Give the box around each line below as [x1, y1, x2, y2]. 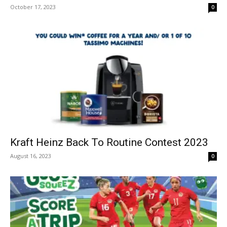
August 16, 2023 [10, 152, 51, 160]
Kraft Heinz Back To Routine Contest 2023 [10, 136, 208, 148]
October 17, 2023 [10, 3, 56, 11]
